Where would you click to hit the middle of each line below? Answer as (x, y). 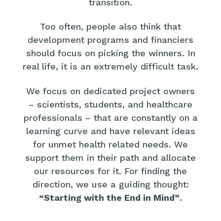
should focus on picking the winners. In (110, 53)
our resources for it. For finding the (110, 171)
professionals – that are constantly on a (110, 117)
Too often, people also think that (110, 27)
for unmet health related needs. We (110, 144)
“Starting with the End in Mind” (109, 197)
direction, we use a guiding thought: (110, 184)
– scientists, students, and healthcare (110, 104)
